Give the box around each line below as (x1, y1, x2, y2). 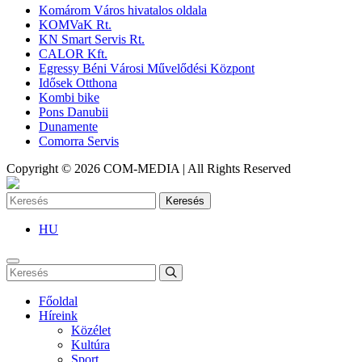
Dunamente (39, 119, 98, 133)
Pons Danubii (39, 104, 108, 119)
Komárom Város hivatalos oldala (39, 2, 207, 17)
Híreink (39, 308, 78, 322)
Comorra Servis (39, 133, 119, 148)
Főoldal (39, 293, 78, 308)
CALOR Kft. (39, 46, 107, 61)
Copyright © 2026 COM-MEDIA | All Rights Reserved (6, 161, 291, 175)
